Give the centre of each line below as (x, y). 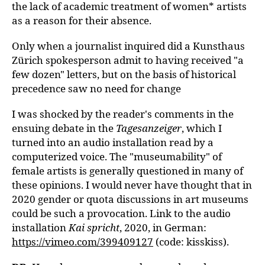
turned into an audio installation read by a (113, 142)
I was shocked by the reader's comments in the (123, 114)
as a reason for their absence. (82, 20)
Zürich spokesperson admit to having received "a (128, 60)
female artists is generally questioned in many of (127, 171)
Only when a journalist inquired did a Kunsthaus (128, 46)
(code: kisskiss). (191, 242)
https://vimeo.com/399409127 (83, 242)
